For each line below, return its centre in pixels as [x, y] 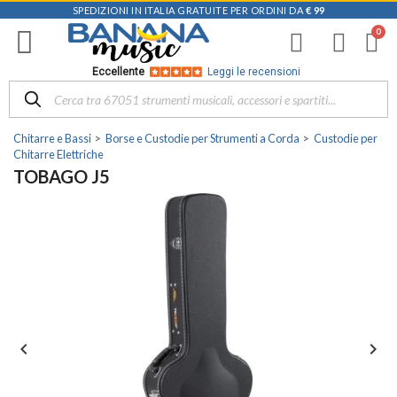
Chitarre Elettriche [58, 154]
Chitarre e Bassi [52, 138]
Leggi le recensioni [254, 72]
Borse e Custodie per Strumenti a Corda [202, 138]
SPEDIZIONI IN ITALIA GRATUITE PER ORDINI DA [189, 10]
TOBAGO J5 [62, 176]
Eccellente [120, 72]
